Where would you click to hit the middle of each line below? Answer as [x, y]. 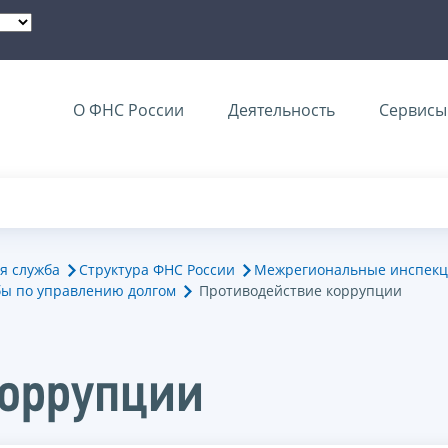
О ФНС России [128, 110]
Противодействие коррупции [300, 290]
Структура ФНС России [157, 269]
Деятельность [281, 110]
